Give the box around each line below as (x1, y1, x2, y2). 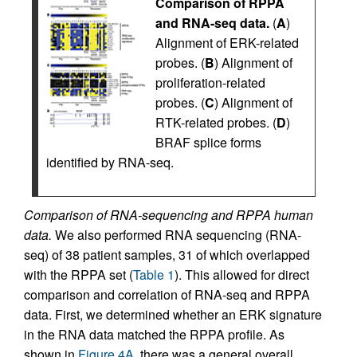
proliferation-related (155, 73, 265, 92)
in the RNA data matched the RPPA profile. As (24, 325, 284, 344)
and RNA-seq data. (155, 14, 269, 33)
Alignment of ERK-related (155, 33, 299, 53)
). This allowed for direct (175, 265, 309, 284)
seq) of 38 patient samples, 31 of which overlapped (24, 245, 310, 265)
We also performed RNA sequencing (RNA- (52, 226, 301, 245)
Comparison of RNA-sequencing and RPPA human (24, 206, 313, 225)
